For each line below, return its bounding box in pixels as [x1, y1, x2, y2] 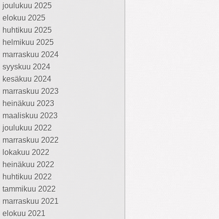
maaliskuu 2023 [2, 111, 58, 120]
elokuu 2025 [2, 14, 45, 22]
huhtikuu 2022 [2, 173, 52, 181]
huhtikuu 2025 [2, 26, 52, 34]
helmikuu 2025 [2, 38, 54, 46]
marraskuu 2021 [2, 197, 59, 205]
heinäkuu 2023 [2, 99, 54, 108]
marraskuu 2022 [2, 136, 59, 144]
